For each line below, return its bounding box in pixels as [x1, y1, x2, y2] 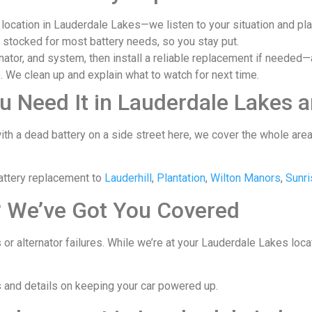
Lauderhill [104, 171, 152, 185]
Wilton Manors [210, 171, 281, 185]
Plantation [157, 171, 205, 185]
